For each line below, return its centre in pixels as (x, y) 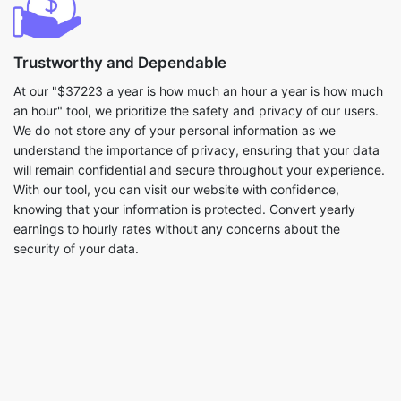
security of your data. (76, 248)
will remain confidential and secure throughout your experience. (199, 170)
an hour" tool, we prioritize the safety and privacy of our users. (196, 111)
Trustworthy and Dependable (120, 63)
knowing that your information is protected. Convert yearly (184, 209)
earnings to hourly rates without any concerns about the (177, 229)
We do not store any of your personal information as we (175, 130)
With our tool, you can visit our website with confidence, (176, 189)
